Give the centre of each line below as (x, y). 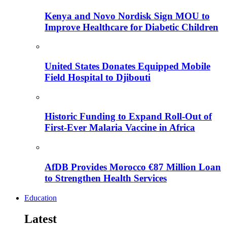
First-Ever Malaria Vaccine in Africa (120, 128)
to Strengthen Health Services (106, 178)
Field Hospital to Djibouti (98, 77)
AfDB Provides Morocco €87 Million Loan (133, 167)
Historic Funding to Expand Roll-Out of (128, 117)
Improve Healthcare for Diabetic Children (131, 27)
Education (41, 198)
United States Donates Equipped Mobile (127, 66)
